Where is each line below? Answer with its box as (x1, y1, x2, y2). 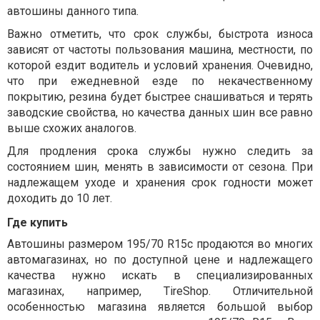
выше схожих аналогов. (7, 121, 136, 136)
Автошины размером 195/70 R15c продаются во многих (7, 237, 313, 251)
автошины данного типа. (7, 4, 141, 19)
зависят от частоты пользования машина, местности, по (7, 43, 313, 57)
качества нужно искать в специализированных (7, 269, 313, 283)
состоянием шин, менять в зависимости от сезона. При (7, 160, 313, 174)
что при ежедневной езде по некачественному (7, 74, 313, 89)
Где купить (7, 216, 68, 230)
